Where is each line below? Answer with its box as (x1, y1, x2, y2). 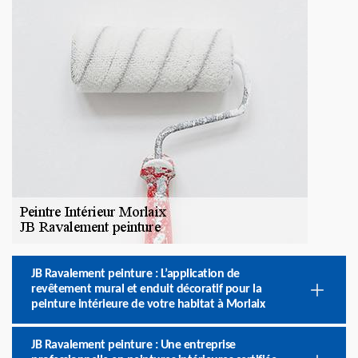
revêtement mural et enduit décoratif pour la (31, 283, 261, 296)
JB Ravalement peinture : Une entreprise (31, 339, 236, 352)
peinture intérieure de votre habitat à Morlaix (31, 298, 265, 311)
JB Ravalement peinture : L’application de (31, 268, 240, 280)
